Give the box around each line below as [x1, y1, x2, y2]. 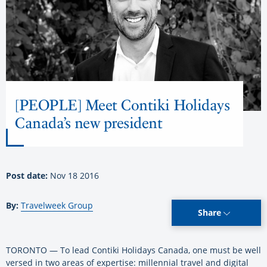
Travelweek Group [21, 200, 93, 212]
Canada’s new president [15, 114, 162, 132]
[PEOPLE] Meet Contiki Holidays [15, 96, 229, 114]
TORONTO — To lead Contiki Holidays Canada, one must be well [6, 244, 261, 256]
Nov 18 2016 [50, 170, 99, 182]
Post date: [6, 170, 50, 182]
